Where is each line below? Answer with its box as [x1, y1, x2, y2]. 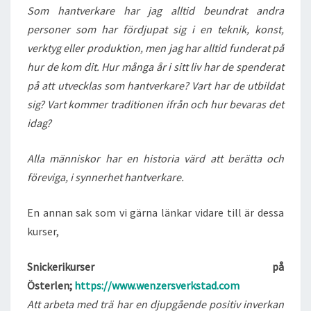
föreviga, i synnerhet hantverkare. [27, 170, 184, 184]
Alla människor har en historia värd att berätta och [27, 151, 284, 165]
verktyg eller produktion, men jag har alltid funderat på [27, 41, 284, 55]
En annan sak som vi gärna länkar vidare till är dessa [27, 205, 284, 219]
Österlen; [27, 278, 74, 292]
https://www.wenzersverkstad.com [74, 278, 239, 292]
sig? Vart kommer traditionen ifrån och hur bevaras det [27, 97, 284, 111]
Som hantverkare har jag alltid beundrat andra [27, 3, 284, 17]
